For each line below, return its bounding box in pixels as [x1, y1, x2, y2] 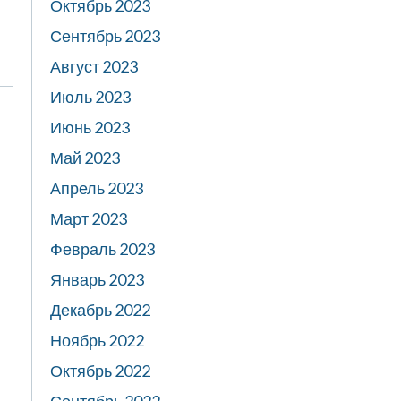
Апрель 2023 [50, 178, 143, 198]
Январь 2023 [50, 269, 144, 289]
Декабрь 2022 [50, 300, 150, 320]
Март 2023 [50, 209, 127, 228]
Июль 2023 [50, 87, 131, 107]
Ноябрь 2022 [50, 330, 144, 350]
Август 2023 [50, 56, 138, 76]
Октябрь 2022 [50, 361, 150, 380]
